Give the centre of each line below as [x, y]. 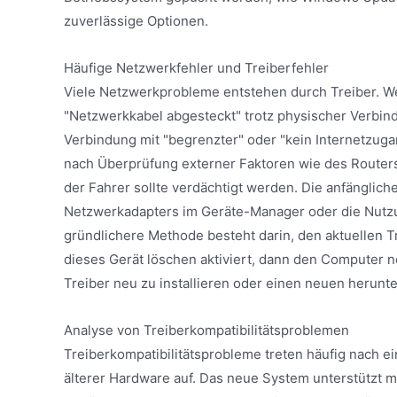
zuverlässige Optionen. [136, 20]
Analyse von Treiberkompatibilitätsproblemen [206, 331]
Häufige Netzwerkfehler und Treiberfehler [196, 67]
